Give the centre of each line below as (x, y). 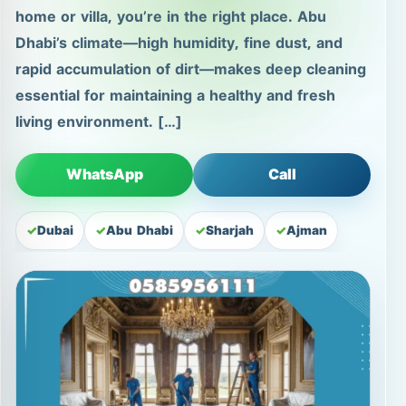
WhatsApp (104, 175)
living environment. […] (99, 122)
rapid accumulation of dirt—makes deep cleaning (191, 70)
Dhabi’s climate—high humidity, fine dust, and (179, 43)
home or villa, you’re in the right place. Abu (171, 17)
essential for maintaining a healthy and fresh (175, 96)
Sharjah (230, 231)
